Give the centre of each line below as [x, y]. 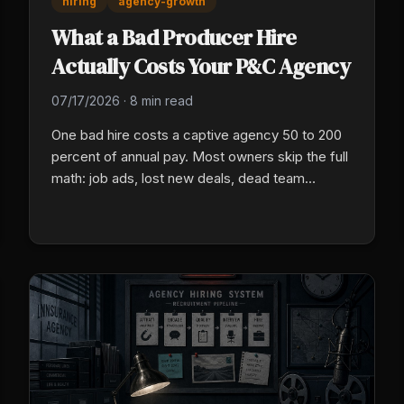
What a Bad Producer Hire [174, 38]
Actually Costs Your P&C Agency [201, 67]
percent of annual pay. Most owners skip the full [200, 157]
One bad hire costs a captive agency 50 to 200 [197, 135]
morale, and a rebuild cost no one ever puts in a [197, 200]
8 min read [161, 101]
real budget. [88, 222]
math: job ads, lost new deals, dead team [178, 179]
